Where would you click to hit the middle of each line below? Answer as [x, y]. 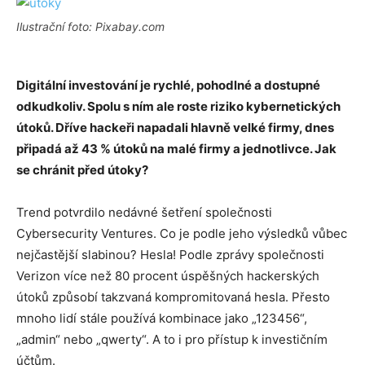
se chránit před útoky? [82, 170]
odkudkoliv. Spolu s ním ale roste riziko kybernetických [178, 106]
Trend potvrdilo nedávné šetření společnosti [144, 212]
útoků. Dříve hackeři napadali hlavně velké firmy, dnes [175, 128]
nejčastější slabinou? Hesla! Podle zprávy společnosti [170, 255]
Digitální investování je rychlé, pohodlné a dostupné [168, 85]
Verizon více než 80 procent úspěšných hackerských [168, 276]
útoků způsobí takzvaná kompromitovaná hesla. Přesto [173, 297]
